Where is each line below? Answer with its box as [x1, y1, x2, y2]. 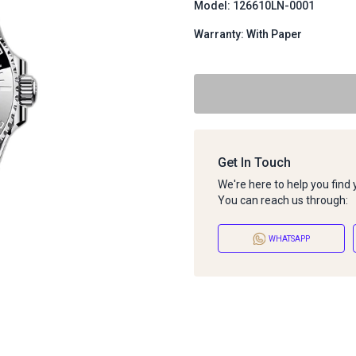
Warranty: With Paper [194, 28, 302, 41]
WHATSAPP [269, 234, 310, 243]
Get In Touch [218, 155, 291, 170]
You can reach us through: [218, 194, 348, 207]
